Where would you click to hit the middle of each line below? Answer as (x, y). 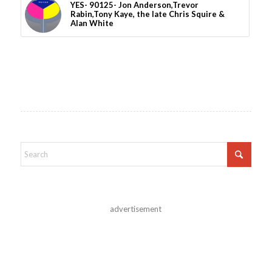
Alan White (92, 23)
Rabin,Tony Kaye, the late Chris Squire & (147, 14)
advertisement (136, 209)
